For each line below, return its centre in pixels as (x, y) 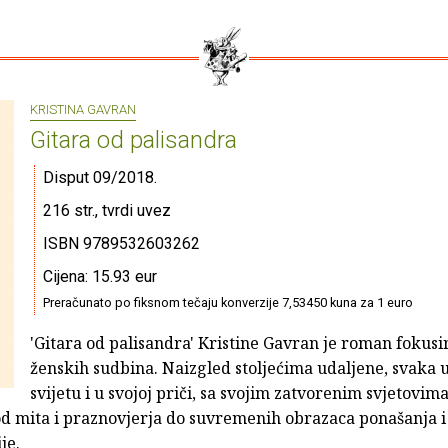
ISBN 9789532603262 (121, 244)
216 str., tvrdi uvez (107, 211)
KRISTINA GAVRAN (83, 110)
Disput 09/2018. (100, 178)
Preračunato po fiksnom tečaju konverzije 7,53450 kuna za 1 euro (228, 303)
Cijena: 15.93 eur (100, 277)
